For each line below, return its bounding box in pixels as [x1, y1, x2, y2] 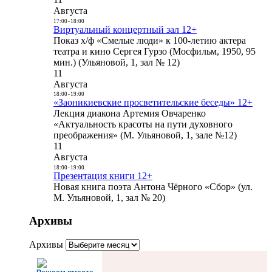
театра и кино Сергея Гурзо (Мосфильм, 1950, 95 [53, 46, 256, 56]
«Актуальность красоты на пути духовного [53, 119, 233, 129]
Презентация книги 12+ [53, 170, 152, 181]
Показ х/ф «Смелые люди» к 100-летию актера [53, 35, 246, 46]
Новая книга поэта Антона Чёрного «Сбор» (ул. [53, 181, 253, 192]
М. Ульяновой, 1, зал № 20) [53, 192, 165, 203]
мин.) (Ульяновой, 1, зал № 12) [53, 56, 180, 67]
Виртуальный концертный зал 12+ [53, 24, 197, 35]
